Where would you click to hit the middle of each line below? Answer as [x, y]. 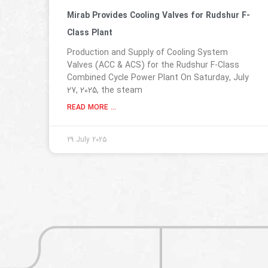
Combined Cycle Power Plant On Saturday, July [158, 78]
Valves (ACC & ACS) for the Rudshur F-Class [153, 66]
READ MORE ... [92, 108]
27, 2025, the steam [105, 91]
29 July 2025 [87, 140]
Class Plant [90, 33]
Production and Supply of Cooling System [147, 53]
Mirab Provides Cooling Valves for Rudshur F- [159, 16]
